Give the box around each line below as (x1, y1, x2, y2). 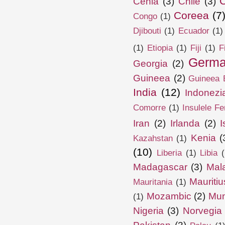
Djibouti (133, 26, 161, 36)
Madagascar (133, 161, 187, 172)
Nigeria (133, 205, 164, 216)
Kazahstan (133, 133, 173, 143)
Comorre (133, 102, 166, 113)
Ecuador (178, 26, 209, 36)
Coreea (174, 9, 209, 22)
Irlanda (170, 118, 200, 129)
